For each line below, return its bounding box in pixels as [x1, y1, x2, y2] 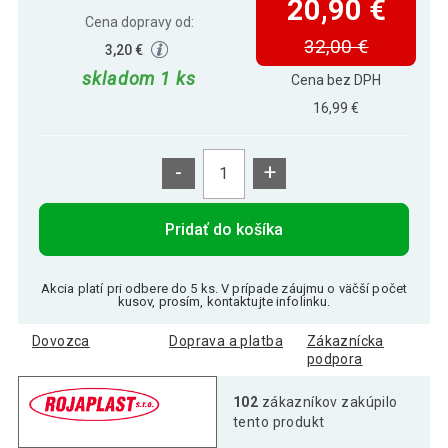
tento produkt [233, 413, 325, 430]
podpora [306, 350, 363, 367]
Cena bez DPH [291, 71, 382, 88]
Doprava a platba [169, 332, 284, 349]
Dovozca [31, 332, 90, 349]
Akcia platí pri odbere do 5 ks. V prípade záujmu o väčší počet [40, 280, 408, 296]
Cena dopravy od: [84, 13, 194, 30]
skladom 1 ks [82, 68, 196, 90]
